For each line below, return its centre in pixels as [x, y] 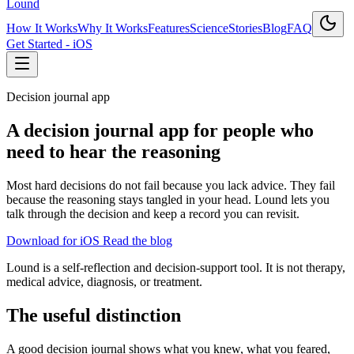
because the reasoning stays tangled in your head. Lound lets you [168, 199]
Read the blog [137, 240]
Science [209, 28]
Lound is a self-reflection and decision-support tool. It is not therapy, [176, 267]
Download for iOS [55, 240]
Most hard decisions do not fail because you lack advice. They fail [171, 185]
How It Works [42, 28]
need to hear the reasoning [113, 151]
